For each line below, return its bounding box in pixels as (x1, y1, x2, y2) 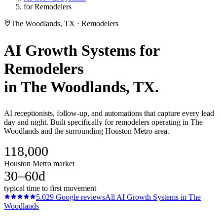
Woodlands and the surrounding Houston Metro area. (4, 127, 169, 136)
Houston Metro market (4, 159, 74, 168)
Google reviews (54, 193, 105, 202)
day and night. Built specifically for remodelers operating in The (4, 118, 203, 127)
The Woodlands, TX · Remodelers (11, 19, 118, 28)
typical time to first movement (4, 184, 96, 193)
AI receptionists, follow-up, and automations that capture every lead (4, 109, 214, 118)
